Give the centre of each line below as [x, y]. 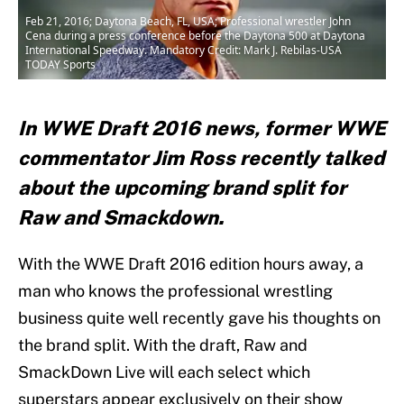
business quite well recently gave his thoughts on [199, 318]
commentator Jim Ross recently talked [201, 158]
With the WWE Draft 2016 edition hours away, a [191, 264]
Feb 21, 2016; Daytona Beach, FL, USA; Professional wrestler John [188, 22]
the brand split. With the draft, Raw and [163, 345]
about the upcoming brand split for [182, 188]
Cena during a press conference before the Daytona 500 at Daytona [195, 36]
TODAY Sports [60, 65]
